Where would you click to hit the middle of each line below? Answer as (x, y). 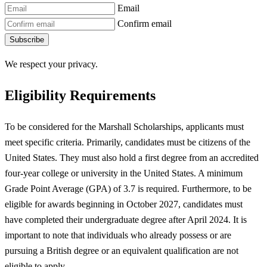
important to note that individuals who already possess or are (118, 235)
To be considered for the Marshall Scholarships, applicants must (124, 126)
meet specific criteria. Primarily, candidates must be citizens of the (128, 142)
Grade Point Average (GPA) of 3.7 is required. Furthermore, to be (128, 188)
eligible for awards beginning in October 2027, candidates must (124, 204)
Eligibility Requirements (80, 96)
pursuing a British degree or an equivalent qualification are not (122, 250)
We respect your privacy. (51, 64)
